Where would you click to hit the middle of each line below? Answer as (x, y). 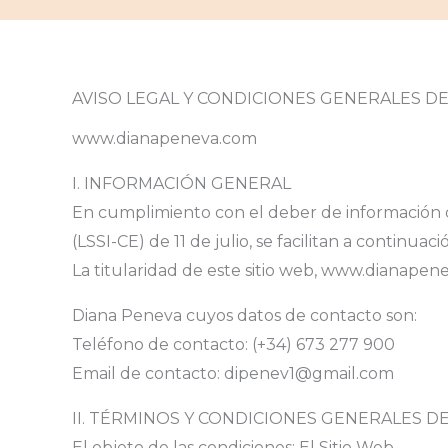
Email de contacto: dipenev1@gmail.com (233, 373)
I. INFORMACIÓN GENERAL (181, 183)
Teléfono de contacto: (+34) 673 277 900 (233, 344)
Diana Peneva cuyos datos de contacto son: (244, 315)
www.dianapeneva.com (164, 138)
